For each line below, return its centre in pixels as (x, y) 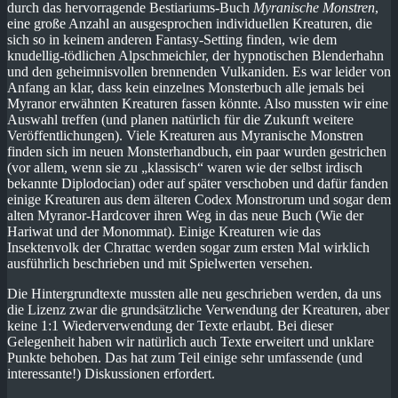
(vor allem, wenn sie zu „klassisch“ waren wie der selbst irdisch (185, 167)
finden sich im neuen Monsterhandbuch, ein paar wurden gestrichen (197, 151)
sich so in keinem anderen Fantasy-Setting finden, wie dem (172, 39)
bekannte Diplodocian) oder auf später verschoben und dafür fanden (198, 183)
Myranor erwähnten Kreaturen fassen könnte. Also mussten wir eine (198, 103)
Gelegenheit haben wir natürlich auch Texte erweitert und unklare (191, 341)
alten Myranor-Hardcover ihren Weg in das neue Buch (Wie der (185, 215)
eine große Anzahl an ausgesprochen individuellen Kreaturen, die (190, 23)
